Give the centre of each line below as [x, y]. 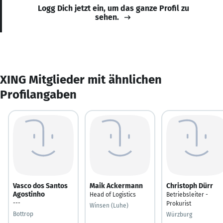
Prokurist [179, 203]
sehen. [107, 17]
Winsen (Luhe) [109, 205]
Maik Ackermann [116, 186]
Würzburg [179, 214]
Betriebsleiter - [187, 194]
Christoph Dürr [190, 186]
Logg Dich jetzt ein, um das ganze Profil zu [113, 8]
